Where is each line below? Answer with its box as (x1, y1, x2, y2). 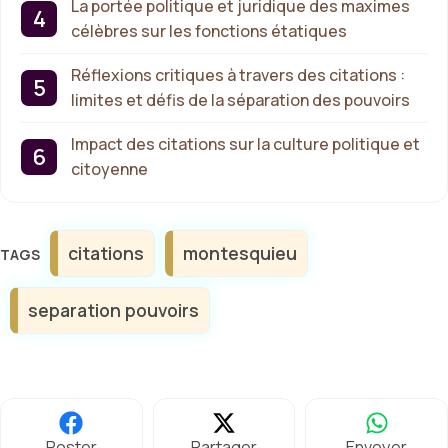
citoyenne (71, 157, 148, 180)
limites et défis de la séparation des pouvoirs (71, 88, 410, 111)
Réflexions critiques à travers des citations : (71, 63, 405, 86)
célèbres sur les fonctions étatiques (71, 19, 347, 42)
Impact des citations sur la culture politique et (71, 132, 420, 155)
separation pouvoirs (28, 297, 199, 322)
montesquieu (183, 240, 297, 265)
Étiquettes (39, 229, 109, 249)
